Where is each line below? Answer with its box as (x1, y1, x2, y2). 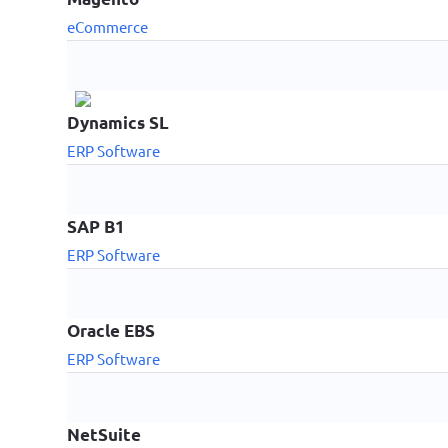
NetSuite (67, 423, 142, 445)
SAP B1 (67, 215, 126, 237)
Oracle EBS (67, 319, 156, 341)
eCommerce (67, 16, 149, 36)
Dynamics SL (67, 111, 170, 133)
